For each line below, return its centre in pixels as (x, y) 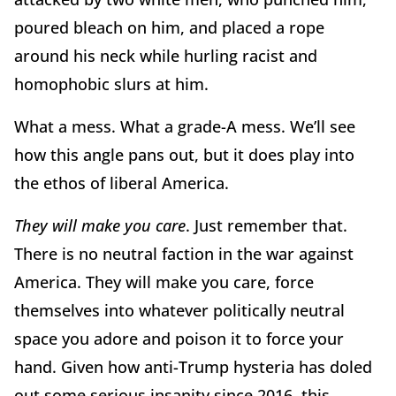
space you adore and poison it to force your (179, 338)
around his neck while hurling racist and (166, 55)
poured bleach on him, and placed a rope (169, 27)
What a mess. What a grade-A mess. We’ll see (185, 126)
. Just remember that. (267, 225)
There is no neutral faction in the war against (184, 253)
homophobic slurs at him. (114, 84)
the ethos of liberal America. (124, 183)
